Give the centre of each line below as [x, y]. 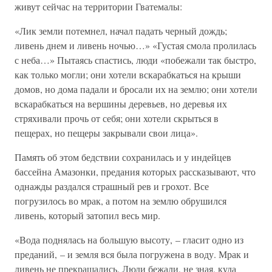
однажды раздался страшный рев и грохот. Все [112, 186]
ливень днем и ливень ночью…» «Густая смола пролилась [135, 45]
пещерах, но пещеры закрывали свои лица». [106, 133]
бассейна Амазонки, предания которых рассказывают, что [135, 172]
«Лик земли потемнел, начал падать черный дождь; [121, 31]
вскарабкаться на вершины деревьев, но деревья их [121, 104]
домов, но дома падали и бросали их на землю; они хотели [136, 89]
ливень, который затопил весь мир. [87, 215]
